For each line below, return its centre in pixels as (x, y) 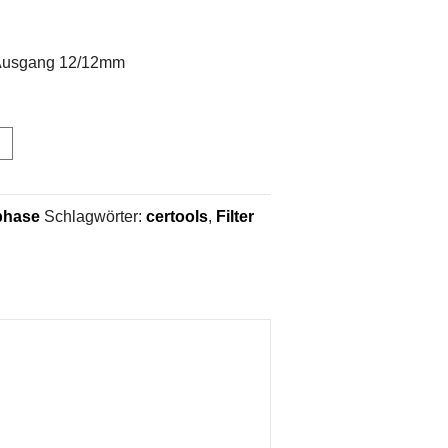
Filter (234, 216)
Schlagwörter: (94, 216)
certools (176, 216)
